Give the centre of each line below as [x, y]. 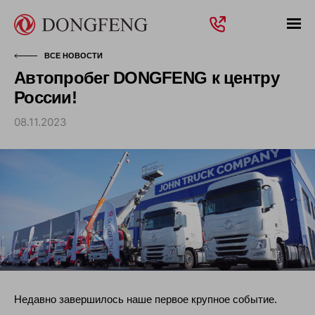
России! [45, 97]
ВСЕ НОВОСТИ [73, 56]
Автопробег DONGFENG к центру [147, 78]
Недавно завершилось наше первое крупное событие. [146, 300]
